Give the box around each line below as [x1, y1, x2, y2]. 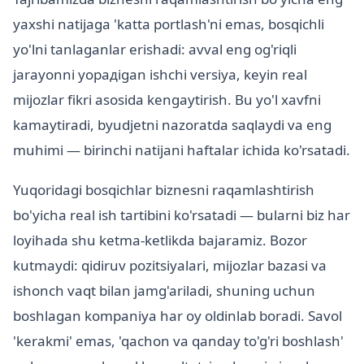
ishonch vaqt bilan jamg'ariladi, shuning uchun [13, 281, 315, 301]
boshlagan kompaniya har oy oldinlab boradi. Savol [13, 306, 342, 326]
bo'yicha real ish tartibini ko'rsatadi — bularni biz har [13, 206, 350, 225]
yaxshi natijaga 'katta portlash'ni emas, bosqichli [13, 15, 324, 34]
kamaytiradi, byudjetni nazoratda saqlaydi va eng [13, 115, 331, 135]
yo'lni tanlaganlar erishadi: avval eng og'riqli [13, 40, 297, 59]
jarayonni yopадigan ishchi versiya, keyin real [13, 65, 307, 84]
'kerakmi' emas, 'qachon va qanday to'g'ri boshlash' [13, 331, 344, 351]
